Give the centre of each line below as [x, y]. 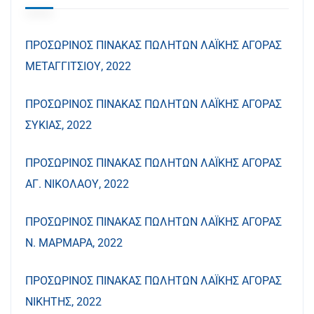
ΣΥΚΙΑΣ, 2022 [59, 125]
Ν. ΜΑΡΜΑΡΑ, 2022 [74, 243]
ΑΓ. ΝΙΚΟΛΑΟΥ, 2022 [77, 184]
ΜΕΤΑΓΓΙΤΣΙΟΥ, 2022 [78, 66]
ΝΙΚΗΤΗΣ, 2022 [63, 302]
